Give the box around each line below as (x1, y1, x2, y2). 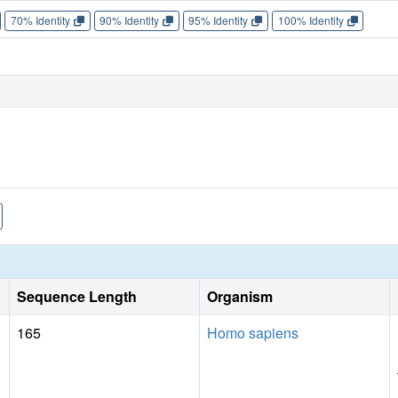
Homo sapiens (207, 322, 298, 344)
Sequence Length (17, 286, 137, 307)
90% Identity (99, 12, 160, 28)
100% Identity (277, 12, 344, 28)
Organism (207, 286, 273, 307)
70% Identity (10, 12, 70, 28)
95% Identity (188, 12, 249, 28)
